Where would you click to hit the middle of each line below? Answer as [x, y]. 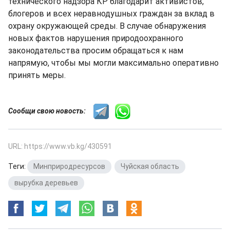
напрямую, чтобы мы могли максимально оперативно [113, 63]
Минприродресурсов [69, 166]
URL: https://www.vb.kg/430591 [60, 146]
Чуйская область [150, 166]
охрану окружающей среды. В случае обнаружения [107, 26]
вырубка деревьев [46, 183]
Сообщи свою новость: [51, 111]
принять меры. [37, 75]
